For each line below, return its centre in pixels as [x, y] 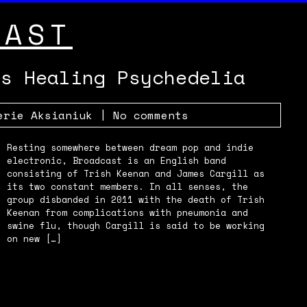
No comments [151, 115]
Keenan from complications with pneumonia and [127, 212]
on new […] [34, 238]
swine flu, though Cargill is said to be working [136, 225]
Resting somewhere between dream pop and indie [130, 147]
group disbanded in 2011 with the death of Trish [136, 199]
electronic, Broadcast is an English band [116, 160]
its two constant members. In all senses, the [127, 186]
